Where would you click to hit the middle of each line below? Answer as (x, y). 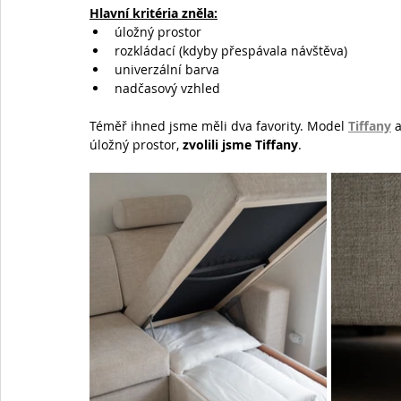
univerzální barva (167, 70)
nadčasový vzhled (167, 89)
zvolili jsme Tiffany (240, 145)
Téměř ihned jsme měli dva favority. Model (219, 126)
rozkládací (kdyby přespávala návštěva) (231, 51)
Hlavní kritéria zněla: (154, 13)
